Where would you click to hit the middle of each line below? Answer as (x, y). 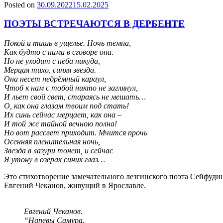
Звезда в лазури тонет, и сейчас (58, 151)
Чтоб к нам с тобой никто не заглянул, (71, 88)
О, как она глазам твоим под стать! (66, 106)
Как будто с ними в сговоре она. (59, 52)
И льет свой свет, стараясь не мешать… (75, 97)
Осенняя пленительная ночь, (52, 142)
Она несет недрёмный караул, (55, 79)
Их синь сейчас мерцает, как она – (63, 115)
